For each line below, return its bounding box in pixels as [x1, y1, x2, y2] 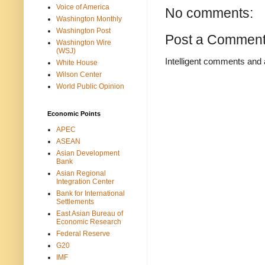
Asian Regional [56, 169, 106, 177]
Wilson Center [56, 70, 102, 79]
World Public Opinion [56, 82, 124, 91]
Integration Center [56, 177, 114, 186]
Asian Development [56, 148, 119, 157]
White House [56, 58, 98, 67]
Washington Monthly [56, 14, 122, 23]
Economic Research [56, 217, 121, 226]
